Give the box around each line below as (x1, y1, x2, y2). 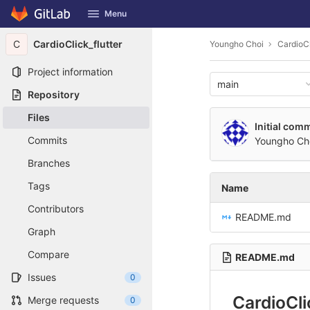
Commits (28, 134, 67, 146)
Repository (28, 89, 80, 100)
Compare (28, 248, 69, 260)
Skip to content (10, 14, 80, 26)
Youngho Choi (210, 38, 264, 49)
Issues (28, 271, 56, 283)
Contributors (28, 203, 84, 215)
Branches (28, 157, 70, 169)
